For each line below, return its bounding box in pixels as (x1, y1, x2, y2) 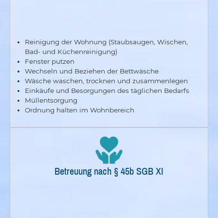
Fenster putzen (25, 57, 74, 65)
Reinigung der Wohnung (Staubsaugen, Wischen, (25, 37, 188, 46)
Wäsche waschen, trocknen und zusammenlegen (25, 76, 188, 85)
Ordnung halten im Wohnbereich (25, 106, 134, 114)
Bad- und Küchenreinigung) (25, 47, 117, 55)
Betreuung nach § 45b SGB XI (54, 164, 163, 178)
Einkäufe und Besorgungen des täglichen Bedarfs (25, 86, 189, 94)
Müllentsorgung (25, 96, 77, 104)
